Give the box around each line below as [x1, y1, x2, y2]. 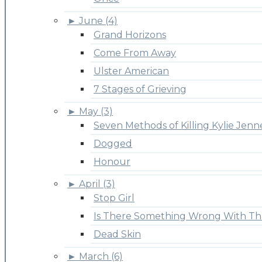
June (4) [79, 15, 118, 26]
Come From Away [94, 47, 176, 58]
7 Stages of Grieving [94, 83, 187, 95]
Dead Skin [94, 228, 141, 240]
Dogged [94, 137, 132, 149]
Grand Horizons [94, 29, 166, 40]
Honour [94, 156, 130, 167]
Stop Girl [94, 192, 135, 204]
